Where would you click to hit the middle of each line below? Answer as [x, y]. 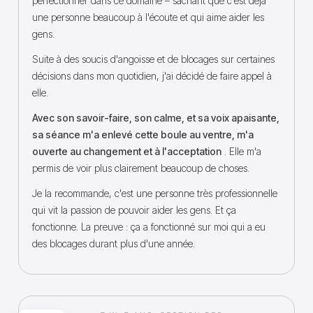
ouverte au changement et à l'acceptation [127, 151]
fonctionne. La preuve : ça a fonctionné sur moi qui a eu [149, 227]
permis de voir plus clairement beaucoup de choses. [141, 168]
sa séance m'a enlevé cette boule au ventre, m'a [143, 134]
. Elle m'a [241, 151]
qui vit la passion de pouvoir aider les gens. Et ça [134, 210]
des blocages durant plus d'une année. [114, 243]
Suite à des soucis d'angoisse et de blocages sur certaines [153, 59]
